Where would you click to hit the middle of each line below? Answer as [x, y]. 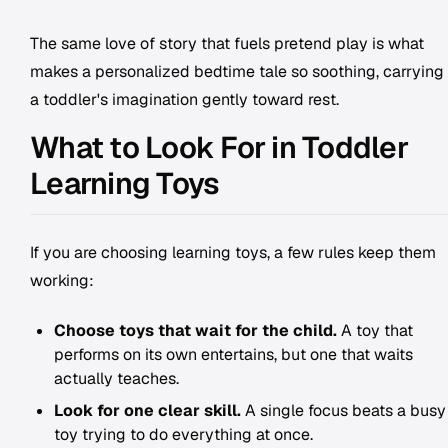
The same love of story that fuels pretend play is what [227, 43]
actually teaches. [116, 378]
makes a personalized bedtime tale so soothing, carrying [237, 71]
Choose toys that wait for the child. [195, 330]
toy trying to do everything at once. [183, 434]
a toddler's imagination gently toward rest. [184, 99]
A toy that [375, 330]
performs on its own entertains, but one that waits [233, 354]
